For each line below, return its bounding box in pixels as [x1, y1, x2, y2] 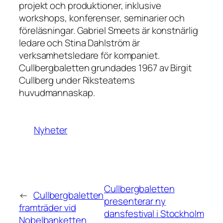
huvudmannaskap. [19, 86, 95, 100]
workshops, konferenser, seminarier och [19, 11, 185, 25]
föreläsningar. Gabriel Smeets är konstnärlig [19, 24, 198, 37]
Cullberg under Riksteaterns [19, 74, 135, 87]
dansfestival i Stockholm [104, 207, 204, 221]
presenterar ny [104, 195, 166, 208]
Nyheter [34, 123, 68, 137]
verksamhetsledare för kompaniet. [19, 49, 160, 62]
